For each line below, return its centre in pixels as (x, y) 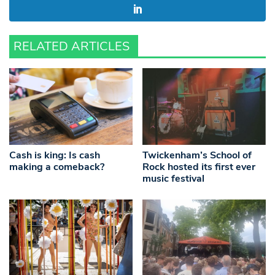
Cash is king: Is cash (55, 156)
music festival (174, 179)
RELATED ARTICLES (72, 47)
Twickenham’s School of (197, 156)
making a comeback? (57, 167)
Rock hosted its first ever (199, 167)
